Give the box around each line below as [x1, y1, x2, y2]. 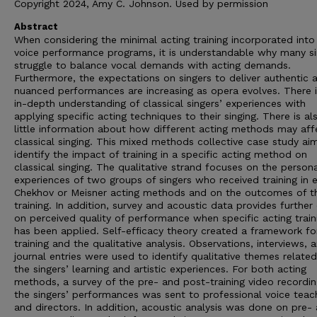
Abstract [14, 21, 58, 32]
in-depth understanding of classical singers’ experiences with [14, 98, 306, 109]
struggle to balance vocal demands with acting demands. [14, 59, 291, 71]
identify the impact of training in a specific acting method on [14, 149, 307, 160]
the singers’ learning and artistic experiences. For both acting [14, 263, 306, 275]
